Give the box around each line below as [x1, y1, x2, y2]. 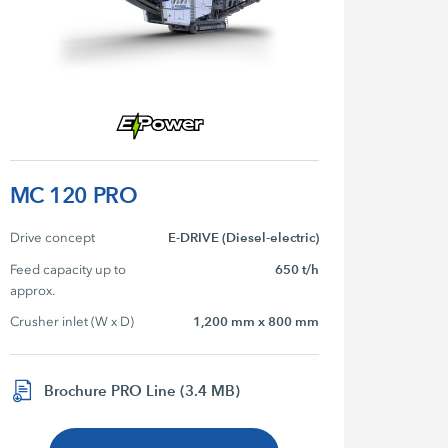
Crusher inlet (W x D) [9, 314, 134, 330]
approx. [9, 283, 55, 299]
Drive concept [9, 230, 95, 246]
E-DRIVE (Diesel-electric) [167, 230, 319, 247]
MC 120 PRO [9, 182, 138, 210]
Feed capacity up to [9, 262, 129, 278]
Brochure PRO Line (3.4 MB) [43, 380, 240, 400]
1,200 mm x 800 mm [192, 314, 319, 331]
